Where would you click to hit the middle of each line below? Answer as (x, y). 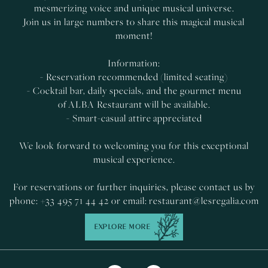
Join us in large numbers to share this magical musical (134, 22)
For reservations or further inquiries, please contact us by (134, 187)
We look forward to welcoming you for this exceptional (134, 145)
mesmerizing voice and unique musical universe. (134, 8)
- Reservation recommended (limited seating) (134, 77)
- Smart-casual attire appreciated (134, 118)
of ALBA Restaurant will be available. (134, 104)
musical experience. (134, 159)
